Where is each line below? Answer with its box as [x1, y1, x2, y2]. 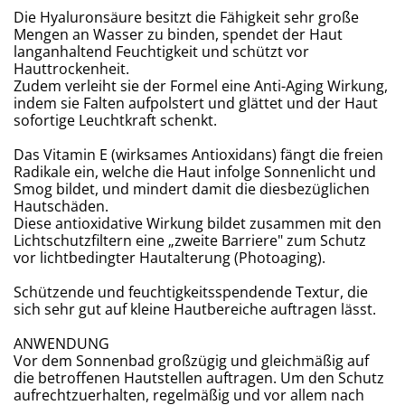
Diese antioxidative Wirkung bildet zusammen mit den [14, 213, 381, 234]
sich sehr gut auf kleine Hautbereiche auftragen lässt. [14, 299, 376, 320]
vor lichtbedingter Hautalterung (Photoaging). [14, 248, 325, 268]
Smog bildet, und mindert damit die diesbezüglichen [14, 179, 370, 200]
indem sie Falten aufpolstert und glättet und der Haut [14, 93, 378, 114]
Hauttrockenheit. [14, 59, 129, 80]
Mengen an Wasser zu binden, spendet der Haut [14, 24, 343, 45]
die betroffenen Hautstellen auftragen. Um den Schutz [14, 368, 384, 389]
